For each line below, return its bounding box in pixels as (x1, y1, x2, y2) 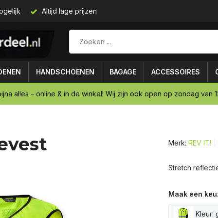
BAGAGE (109, 68, 136, 76)
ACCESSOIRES (151, 68, 200, 76)
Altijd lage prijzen (40, 7, 97, 15)
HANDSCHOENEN (36, 68, 94, 76)
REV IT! (188, 139, 211, 147)
